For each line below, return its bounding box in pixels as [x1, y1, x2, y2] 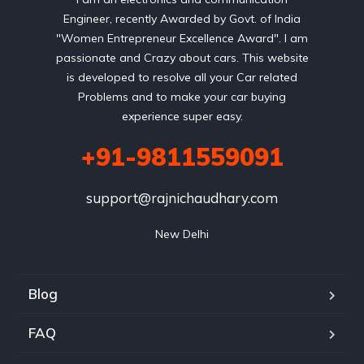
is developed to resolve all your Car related [67, 70, 297, 85]
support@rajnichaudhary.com [86, 189, 278, 207]
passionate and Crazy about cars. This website [55, 50, 309, 66]
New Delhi [155, 227, 209, 242]
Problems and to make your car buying [78, 89, 286, 105]
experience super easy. [121, 109, 243, 124]
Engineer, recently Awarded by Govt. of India [63, 11, 301, 27]
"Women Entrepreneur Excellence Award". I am [56, 31, 308, 46]
